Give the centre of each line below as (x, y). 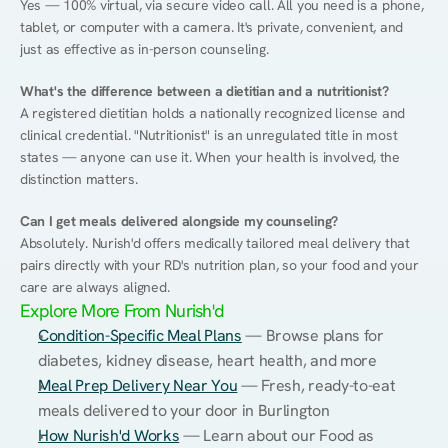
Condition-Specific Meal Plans (140, 335)
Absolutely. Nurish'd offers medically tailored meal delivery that (215, 243)
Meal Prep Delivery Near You (138, 385)
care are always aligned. (95, 287)
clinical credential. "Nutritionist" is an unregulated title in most (209, 135)
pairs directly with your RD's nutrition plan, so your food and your (219, 265)
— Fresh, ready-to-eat (316, 385)
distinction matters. (79, 179)
